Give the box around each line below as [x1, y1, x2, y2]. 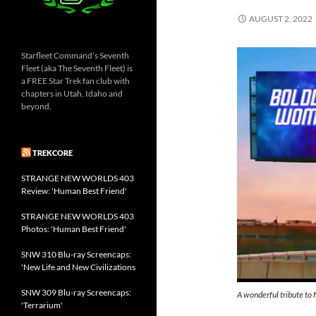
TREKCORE [32, 147, 73, 157]
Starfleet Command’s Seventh [21, 49, 129, 61]
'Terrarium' [21, 299, 63, 310]
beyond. [21, 100, 51, 111]
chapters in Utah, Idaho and [21, 87, 123, 99]
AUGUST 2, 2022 [249, 13, 312, 24]
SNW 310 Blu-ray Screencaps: [21, 248, 131, 260]
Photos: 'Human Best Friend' [21, 223, 126, 234]
